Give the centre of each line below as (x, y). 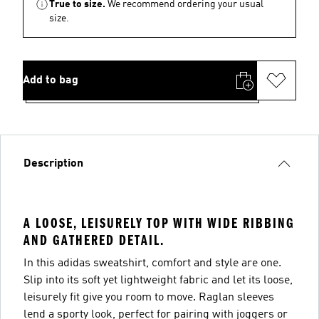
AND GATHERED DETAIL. (94, 240)
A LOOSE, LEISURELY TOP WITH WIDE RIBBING (159, 223)
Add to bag (51, 80)
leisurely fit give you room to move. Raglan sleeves (149, 297)
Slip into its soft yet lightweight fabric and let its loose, (158, 280)
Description (53, 163)
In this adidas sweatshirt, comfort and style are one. (152, 263)
